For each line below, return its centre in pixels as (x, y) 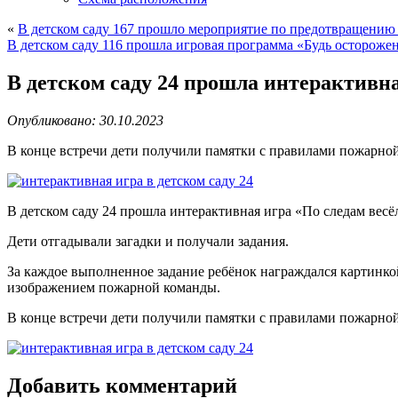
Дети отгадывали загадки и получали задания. (148, 241)
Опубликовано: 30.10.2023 (85, 120)
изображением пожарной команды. (114, 287)
